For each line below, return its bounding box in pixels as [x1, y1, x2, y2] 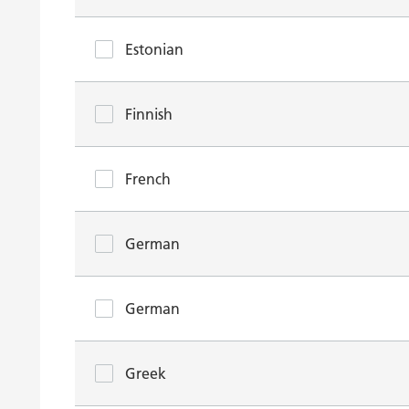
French [125, 170, 171, 188]
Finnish [125, 105, 173, 123]
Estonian [125, 40, 184, 58]
